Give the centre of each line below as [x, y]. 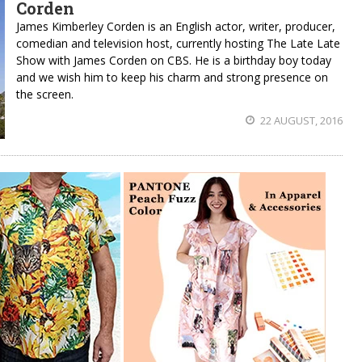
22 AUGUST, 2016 [300, 120]
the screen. [45, 94]
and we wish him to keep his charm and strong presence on [172, 77]
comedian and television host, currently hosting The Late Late [178, 43]
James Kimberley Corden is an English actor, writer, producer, [176, 26]
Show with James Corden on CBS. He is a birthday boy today [174, 60]
